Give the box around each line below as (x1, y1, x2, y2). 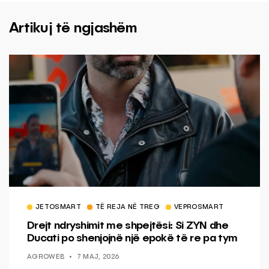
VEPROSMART (174, 204, 224, 211)
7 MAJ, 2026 (76, 253, 119, 261)
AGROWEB (27, 253, 65, 261)
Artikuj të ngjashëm (9, 20, 136, 35)
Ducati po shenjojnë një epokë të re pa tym (27, 232, 238, 244)
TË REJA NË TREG (95, 204, 160, 211)
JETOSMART (35, 204, 81, 211)
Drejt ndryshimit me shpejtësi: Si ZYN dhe (27, 220, 228, 231)
